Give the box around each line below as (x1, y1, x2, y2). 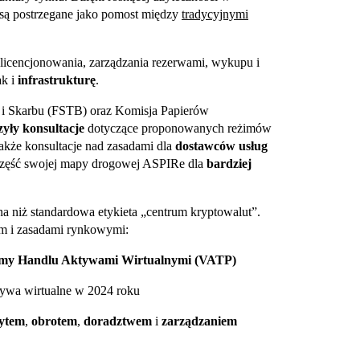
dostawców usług (175, 139, 268, 153)
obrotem (31, 314, 77, 329)
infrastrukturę (18, 73, 96, 88)
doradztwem (84, 314, 152, 329)
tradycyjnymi (182, 7, 248, 22)
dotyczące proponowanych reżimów (84, 121, 272, 136)
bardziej (207, 157, 252, 171)
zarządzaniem (162, 314, 237, 329)
